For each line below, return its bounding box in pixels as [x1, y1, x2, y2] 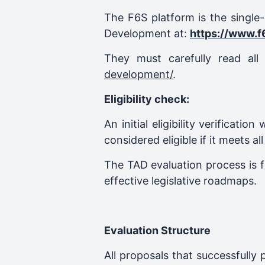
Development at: [104, 27, 190, 40]
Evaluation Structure [104, 224, 211, 237]
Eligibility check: [104, 93, 189, 105]
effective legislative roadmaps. [104, 174, 257, 187]
